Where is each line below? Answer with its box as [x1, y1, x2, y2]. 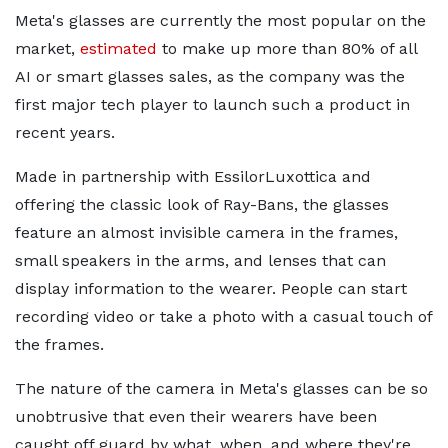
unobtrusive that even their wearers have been [15, 407, 377, 426]
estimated [80, 39, 157, 58]
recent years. [15, 123, 115, 142]
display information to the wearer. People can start [15, 279, 407, 298]
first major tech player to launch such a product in [15, 95, 410, 114]
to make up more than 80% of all [157, 39, 417, 58]
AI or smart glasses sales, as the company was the [15, 67, 405, 86]
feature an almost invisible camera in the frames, [15, 223, 398, 242]
